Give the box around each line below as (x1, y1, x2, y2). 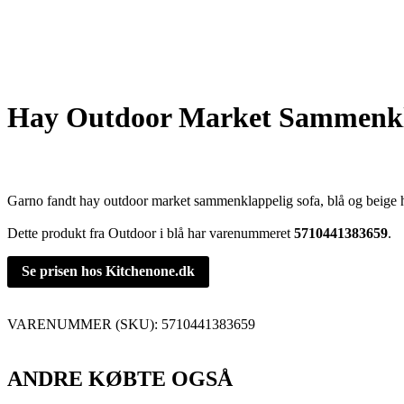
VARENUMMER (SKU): (7, 317, 161, 333)
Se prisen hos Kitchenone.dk (22, 263, 195, 280)
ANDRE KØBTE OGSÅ (7, 367, 233, 391)
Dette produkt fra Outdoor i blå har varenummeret (7, 225, 294, 241)
